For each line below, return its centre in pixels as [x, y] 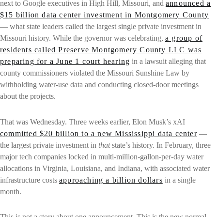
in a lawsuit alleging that [168, 61]
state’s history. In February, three [160, 145]
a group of [184, 38]
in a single [179, 180]
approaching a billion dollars [111, 180]
